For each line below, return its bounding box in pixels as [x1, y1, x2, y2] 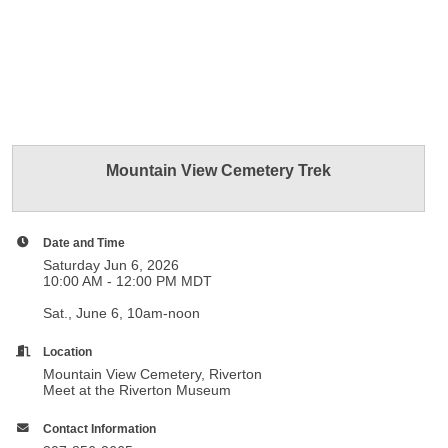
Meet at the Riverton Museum [43, 382, 232, 398]
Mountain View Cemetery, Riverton [43, 366, 263, 382]
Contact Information [43, 422, 157, 435]
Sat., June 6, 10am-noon [43, 305, 201, 321]
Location [43, 345, 93, 358]
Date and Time [43, 236, 126, 249]
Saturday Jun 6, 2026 [43, 257, 180, 273]
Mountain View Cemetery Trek [106, 162, 332, 179]
